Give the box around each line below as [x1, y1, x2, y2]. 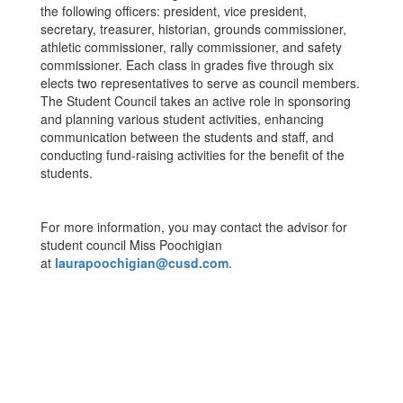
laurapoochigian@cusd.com [55, 254, 228, 272]
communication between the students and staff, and [40, 128, 334, 146]
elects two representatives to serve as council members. [40, 74, 360, 92]
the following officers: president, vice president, [40, 2, 307, 20]
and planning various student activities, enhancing [40, 110, 324, 128]
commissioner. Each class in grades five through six [40, 56, 334, 74]
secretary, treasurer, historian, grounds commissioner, [40, 20, 346, 38]
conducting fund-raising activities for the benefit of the [40, 146, 345, 164]
